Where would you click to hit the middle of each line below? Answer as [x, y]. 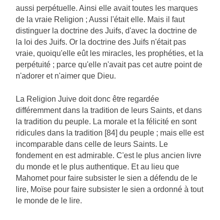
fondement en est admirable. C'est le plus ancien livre [109, 156]
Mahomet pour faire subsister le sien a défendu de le [107, 178]
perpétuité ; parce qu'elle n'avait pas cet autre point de [109, 65]
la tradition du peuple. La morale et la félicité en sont [106, 122]
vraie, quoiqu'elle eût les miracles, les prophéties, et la [110, 54]
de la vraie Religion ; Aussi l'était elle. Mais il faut [100, 20]
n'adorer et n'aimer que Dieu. [66, 76]
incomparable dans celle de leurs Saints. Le [92, 144]
